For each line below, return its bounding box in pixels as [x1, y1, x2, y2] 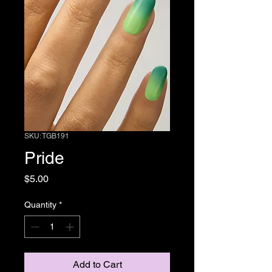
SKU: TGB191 [24, 131, 69, 140]
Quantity [24, 199, 56, 209]
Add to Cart [72, 258, 122, 270]
